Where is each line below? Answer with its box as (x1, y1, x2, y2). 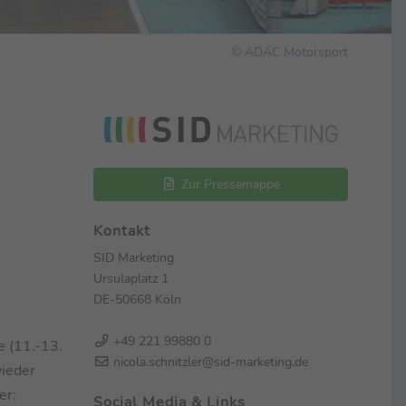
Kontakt (92, 220, 150, 241)
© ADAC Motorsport (230, 43, 348, 62)
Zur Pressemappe (177, 174, 280, 193)
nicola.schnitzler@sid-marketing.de (109, 352, 308, 371)
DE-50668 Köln (92, 289, 181, 308)
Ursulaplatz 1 (92, 268, 169, 287)
